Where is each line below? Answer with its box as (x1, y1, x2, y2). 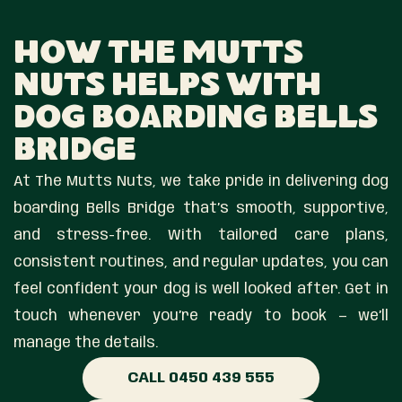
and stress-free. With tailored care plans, (13, 227, 389, 243)
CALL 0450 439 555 (127, 369, 275, 386)
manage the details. (13, 335, 158, 351)
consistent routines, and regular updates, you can (13, 254, 389, 270)
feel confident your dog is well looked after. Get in (13, 281, 389, 297)
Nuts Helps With (13, 69, 321, 106)
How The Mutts (13, 37, 303, 74)
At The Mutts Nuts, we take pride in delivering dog (13, 173, 389, 189)
